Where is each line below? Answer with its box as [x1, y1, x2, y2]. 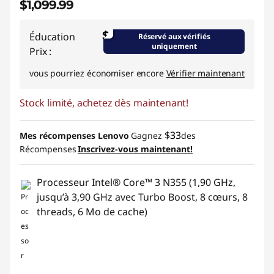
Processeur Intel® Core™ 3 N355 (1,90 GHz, [37, 176, 235, 189]
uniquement [151, 41, 197, 51]
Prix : [29, 45, 52, 58]
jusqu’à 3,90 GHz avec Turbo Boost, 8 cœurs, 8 [37, 190, 248, 204]
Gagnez [131, 130, 165, 141]
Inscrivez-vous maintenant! [78, 143, 193, 155]
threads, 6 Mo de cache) [37, 205, 147, 218]
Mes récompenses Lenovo [20, 130, 129, 141]
